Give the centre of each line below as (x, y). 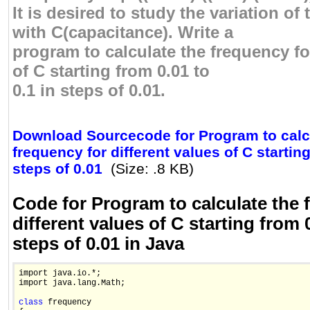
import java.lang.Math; (72, 283)
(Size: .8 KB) (152, 169)
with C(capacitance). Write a (123, 33)
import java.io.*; (60, 274)
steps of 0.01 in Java (98, 244)
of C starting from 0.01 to (111, 71)
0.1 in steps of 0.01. (89, 91)
